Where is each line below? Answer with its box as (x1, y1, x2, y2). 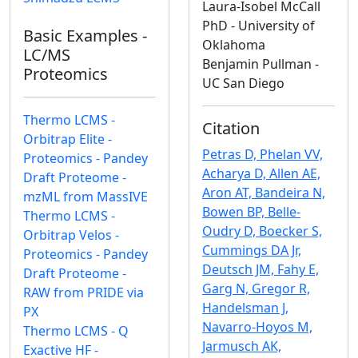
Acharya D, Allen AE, (202, 165, 320, 183)
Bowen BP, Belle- (202, 203, 300, 221)
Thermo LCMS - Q (23, 322, 129, 340)
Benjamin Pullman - (202, 55, 319, 74)
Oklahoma (202, 36, 265, 54)
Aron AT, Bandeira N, (202, 184, 325, 202)
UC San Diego (202, 74, 284, 93)
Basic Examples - (23, 25, 147, 47)
